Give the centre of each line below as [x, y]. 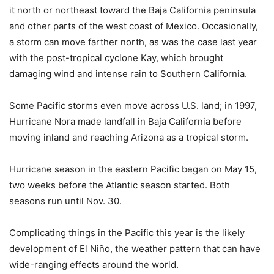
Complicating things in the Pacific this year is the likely [127, 232]
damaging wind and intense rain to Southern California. [128, 73]
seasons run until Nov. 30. [65, 201]
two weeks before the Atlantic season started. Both [120, 185]
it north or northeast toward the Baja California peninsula [132, 10]
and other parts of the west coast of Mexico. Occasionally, [134, 26]
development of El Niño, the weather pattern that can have [135, 248]
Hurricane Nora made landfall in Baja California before [125, 121]
